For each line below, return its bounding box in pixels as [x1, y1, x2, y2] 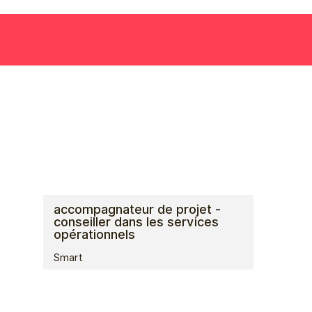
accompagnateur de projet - [54, 202, 221, 217]
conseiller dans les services [54, 214, 219, 230]
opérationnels [54, 227, 135, 242]
